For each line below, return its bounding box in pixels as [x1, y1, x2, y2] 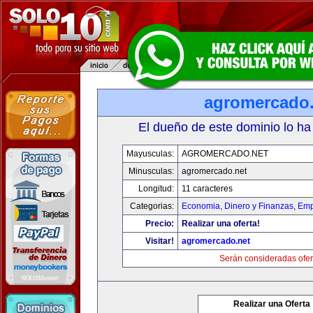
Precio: [145, 219, 174, 228]
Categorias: [129, 201, 174, 211]
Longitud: [138, 184, 174, 194]
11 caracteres [181, 184, 233, 194]
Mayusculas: [126, 149, 174, 159]
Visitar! [145, 236, 174, 246]
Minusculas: [128, 166, 174, 176]
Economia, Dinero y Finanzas [181, 201, 293, 211]
